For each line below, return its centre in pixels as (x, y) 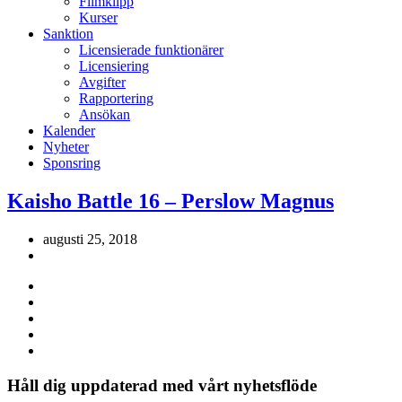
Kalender (69, 131)
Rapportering (116, 98)
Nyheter (66, 147)
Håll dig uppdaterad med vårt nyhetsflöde (162, 385)
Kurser (98, 17)
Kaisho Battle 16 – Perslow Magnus (170, 201)
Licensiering (114, 66)
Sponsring (72, 163)
